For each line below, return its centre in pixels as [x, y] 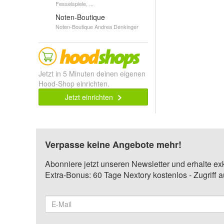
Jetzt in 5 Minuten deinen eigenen [92, 73]
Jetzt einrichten [90, 97]
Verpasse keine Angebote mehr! [113, 144]
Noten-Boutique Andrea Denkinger [97, 26]
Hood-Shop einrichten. [74, 83]
